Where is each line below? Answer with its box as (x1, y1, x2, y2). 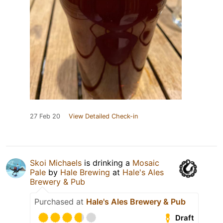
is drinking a (82, 158, 132, 168)
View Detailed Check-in (69, 112, 138, 120)
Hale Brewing (60, 167, 110, 178)
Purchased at (34, 197, 86, 207)
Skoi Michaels (30, 158, 82, 168)
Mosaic (132, 158, 159, 168)
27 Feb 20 (30, 112, 60, 120)
